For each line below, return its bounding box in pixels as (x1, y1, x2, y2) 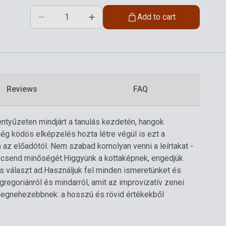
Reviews (7, 84, 37, 94)
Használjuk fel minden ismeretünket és (44, 165, 181, 175)
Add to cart (137, 12, 176, 22)
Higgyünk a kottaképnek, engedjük (64, 153, 183, 163)
